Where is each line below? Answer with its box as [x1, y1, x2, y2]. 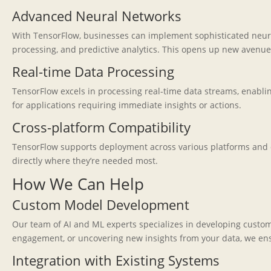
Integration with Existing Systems [12, 251, 220, 269]
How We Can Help [12, 173, 144, 195]
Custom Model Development [12, 195, 189, 214]
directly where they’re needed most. [12, 155, 158, 166]
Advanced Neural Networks [12, 7, 181, 25]
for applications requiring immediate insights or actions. [12, 99, 241, 111]
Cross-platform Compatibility [12, 118, 191, 136]
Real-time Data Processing [12, 62, 174, 80]
